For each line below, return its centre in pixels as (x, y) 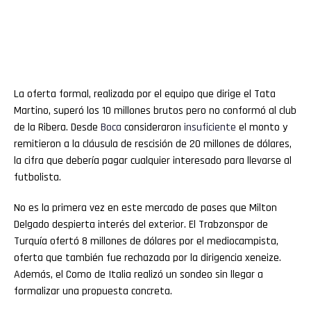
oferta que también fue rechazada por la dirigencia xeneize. (148, 258)
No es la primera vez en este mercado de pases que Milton (145, 208)
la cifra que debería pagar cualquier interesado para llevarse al (153, 160)
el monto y (262, 127)
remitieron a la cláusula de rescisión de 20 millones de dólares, (153, 144)
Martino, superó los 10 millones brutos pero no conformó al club (155, 110)
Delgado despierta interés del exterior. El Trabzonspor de (141, 224)
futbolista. (37, 177)
